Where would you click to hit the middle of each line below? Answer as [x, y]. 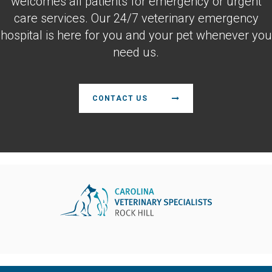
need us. [136, 53]
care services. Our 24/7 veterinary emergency [136, 19]
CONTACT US [120, 99]
